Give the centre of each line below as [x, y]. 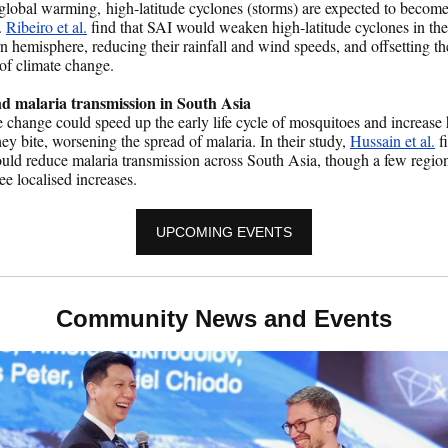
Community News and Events [224, 318]
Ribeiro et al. [46, 26]
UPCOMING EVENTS [224, 232]
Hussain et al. [392, 140]
